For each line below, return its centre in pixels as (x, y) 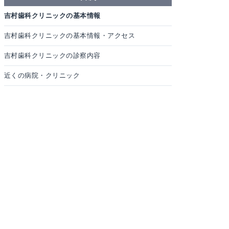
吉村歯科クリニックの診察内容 (52, 56)
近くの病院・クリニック (42, 76)
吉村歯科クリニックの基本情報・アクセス (70, 36)
